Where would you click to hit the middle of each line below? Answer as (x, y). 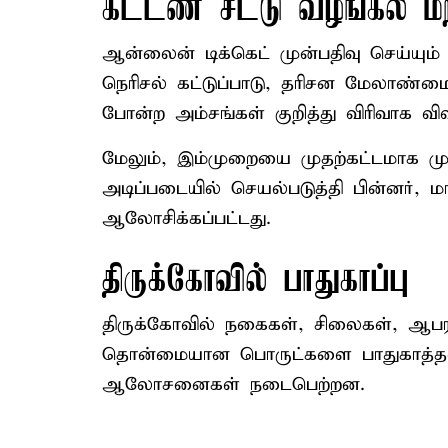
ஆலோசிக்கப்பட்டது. (186, 218)
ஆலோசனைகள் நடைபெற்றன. (233, 384)
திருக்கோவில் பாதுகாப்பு (255, 281)
